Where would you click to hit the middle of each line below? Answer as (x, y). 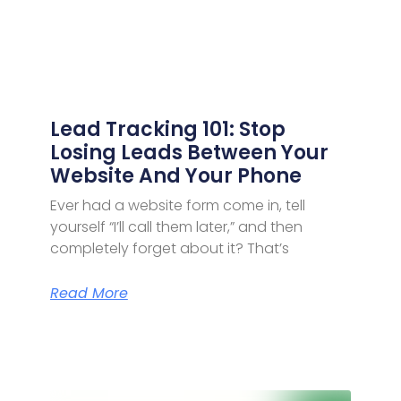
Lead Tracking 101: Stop (167, 129)
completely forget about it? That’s (169, 248)
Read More (89, 293)
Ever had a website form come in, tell (177, 205)
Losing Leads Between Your (189, 152)
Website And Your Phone (175, 175)
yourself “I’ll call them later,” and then (176, 226)
